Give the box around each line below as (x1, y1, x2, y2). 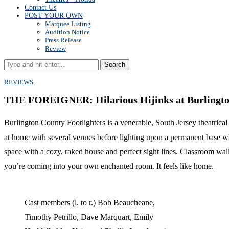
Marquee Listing (45, 20, 91, 28)
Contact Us (25, 4, 56, 11)
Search (104, 61, 125, 68)
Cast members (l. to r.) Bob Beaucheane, (25, 198, 155, 207)
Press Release (45, 36, 82, 44)
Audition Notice (45, 28, 90, 36)
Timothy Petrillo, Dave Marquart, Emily (25, 212, 153, 221)
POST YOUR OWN (25, 12, 83, 19)
